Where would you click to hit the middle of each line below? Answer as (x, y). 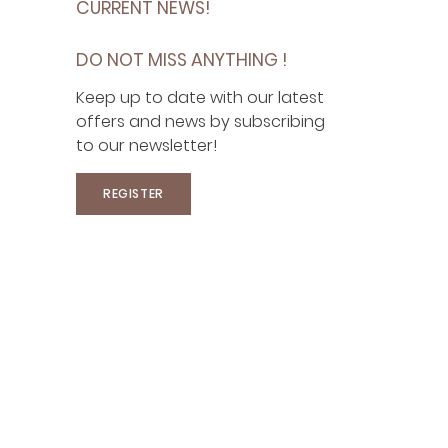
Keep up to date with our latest (200, 97)
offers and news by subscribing (200, 121)
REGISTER (133, 193)
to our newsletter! (146, 145)
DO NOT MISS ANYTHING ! (181, 59)
